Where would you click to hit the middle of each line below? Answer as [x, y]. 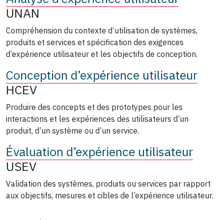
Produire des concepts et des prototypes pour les [94, 107]
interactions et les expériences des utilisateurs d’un [97, 119]
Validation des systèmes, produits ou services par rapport [108, 183]
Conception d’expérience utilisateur [102, 75]
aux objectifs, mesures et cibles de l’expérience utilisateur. [110, 195]
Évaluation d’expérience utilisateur [99, 151]
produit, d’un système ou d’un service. [72, 130]
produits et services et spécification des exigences [95, 42]
